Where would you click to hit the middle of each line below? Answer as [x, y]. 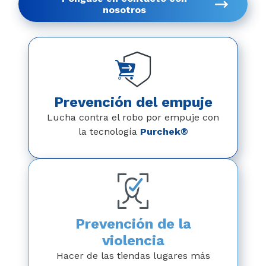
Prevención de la [133, 224]
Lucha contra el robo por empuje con [133, 117]
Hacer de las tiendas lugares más [133, 256]
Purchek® [164, 132]
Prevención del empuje [133, 102]
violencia [133, 240]
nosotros [124, 10]
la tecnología [109, 132]
